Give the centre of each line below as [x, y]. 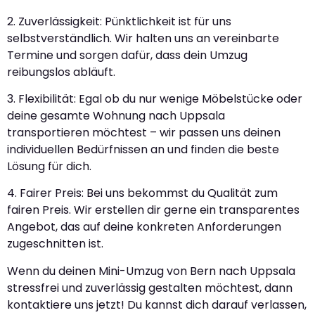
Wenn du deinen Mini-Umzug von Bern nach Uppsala [151, 271]
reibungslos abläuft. [61, 72]
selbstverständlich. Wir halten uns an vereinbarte [143, 38]
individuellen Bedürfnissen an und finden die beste [143, 149]
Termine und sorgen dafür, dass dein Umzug [127, 55]
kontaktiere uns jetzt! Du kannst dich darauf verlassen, [157, 304]
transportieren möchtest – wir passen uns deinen [144, 133]
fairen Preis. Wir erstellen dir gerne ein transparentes [153, 210]
